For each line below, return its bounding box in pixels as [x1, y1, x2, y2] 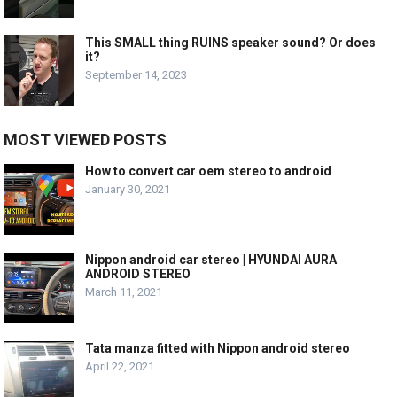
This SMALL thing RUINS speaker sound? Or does [85, 35, 377, 50]
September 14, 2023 [85, 67, 188, 82]
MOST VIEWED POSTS [4, 129, 167, 149]
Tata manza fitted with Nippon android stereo [85, 340, 351, 355]
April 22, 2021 [85, 359, 155, 373]
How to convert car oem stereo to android [85, 163, 332, 178]
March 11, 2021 [85, 284, 163, 299]
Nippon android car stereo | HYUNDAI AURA [85, 252, 338, 267]
